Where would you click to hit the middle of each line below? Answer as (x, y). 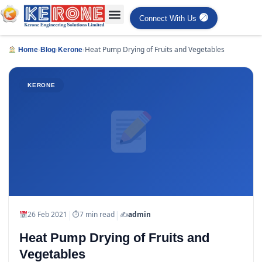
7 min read (97, 215)
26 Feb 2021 (47, 215)
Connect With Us (168, 18)
